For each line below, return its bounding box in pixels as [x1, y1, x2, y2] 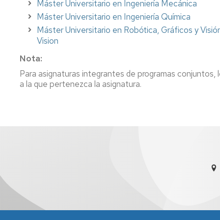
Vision [37, 35, 58, 46]
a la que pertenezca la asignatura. [20, 78, 141, 89]
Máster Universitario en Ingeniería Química [37, 11, 191, 22]
